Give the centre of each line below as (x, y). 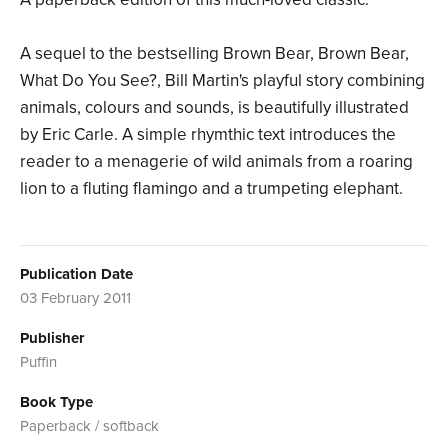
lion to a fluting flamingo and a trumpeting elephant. (211, 189)
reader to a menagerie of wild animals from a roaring (216, 162)
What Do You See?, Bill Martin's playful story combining (222, 81)
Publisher (52, 338)
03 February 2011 (75, 298)
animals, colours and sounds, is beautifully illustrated (214, 108)
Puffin (38, 362)
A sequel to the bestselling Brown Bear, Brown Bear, (214, 54)
